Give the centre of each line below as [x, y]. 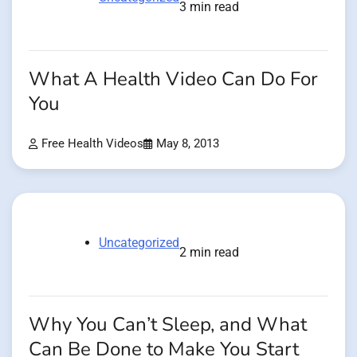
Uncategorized [139, 243]
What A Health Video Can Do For [173, 79]
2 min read [209, 253]
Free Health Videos [92, 144]
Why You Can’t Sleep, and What [168, 325]
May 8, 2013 [188, 144]
